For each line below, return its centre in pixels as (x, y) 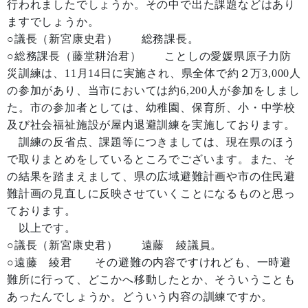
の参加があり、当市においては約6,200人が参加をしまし (154, 90)
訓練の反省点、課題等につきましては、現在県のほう (151, 142)
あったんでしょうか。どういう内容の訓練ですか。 (140, 297)
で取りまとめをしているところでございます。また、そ (151, 159)
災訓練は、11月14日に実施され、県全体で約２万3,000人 (154, 73)
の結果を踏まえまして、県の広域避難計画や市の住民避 (151, 176)
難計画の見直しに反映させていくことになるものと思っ (151, 194)
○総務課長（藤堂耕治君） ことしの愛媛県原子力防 (150, 56)
